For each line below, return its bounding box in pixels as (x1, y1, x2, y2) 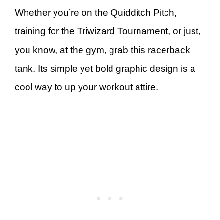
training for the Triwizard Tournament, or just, (15, 26, 201, 36)
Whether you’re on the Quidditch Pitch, (15, 7, 177, 18)
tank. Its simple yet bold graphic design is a (15, 63, 195, 74)
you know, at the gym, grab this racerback (15, 44, 190, 55)
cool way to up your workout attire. (15, 82, 158, 92)
